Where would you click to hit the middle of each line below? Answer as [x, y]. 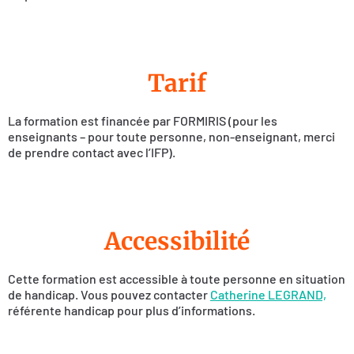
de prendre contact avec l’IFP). [92, 152]
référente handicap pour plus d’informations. [132, 311]
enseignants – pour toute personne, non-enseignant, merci [171, 136]
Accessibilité [177, 241]
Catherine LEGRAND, [268, 295]
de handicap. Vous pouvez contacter [109, 295]
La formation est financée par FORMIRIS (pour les [143, 120]
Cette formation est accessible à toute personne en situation [177, 279]
